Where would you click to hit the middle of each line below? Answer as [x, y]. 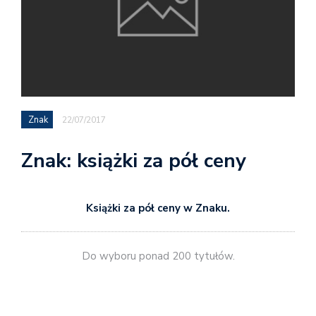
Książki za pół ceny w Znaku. [158, 208]
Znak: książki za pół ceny [134, 160]
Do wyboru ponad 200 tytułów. [158, 256]
